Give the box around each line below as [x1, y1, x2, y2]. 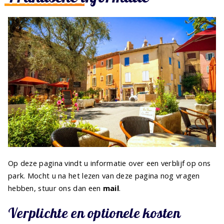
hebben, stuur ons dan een [8, 182, 103, 193]
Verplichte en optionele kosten [8, 203, 180, 221]
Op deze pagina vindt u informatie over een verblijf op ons [8, 157, 211, 168]
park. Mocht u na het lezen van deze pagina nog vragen [8, 170, 200, 180]
